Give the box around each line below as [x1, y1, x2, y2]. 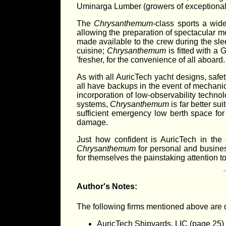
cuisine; [77, 46, 107, 55]
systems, [77, 100, 110, 109]
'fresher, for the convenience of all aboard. [77, 55, 225, 65]
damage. [77, 118, 108, 127]
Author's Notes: [77, 182, 137, 191]
